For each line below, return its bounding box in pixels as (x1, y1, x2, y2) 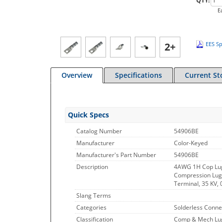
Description (76, 163, 108, 171)
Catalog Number (76, 127, 122, 135)
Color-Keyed (174, 139, 208, 147)
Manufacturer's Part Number (76, 151, 156, 159)
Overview (61, 70, 92, 80)
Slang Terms (76, 191, 111, 200)
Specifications (115, 70, 162, 80)
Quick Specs (68, 110, 109, 119)
